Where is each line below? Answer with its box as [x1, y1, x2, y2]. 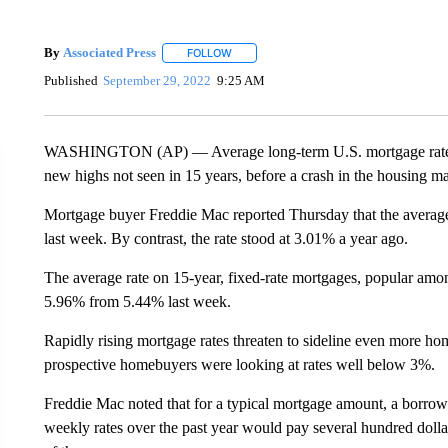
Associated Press [62, 45, 156, 60]
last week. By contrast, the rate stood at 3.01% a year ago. [43, 229, 408, 247]
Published [43, 73, 98, 89]
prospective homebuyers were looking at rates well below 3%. [43, 355, 435, 373]
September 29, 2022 [103, 73, 212, 89]
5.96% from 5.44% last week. [43, 292, 231, 310]
